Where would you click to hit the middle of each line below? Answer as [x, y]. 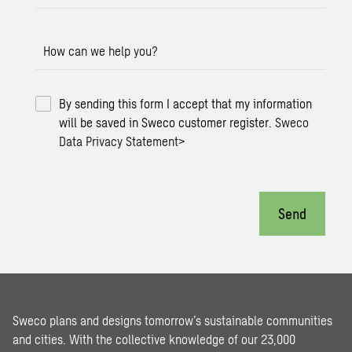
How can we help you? [101, 51]
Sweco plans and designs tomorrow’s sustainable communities [172, 320]
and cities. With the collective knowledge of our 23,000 [154, 339]
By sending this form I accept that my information [186, 103]
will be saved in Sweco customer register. [167, 122]
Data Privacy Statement [119, 141]
